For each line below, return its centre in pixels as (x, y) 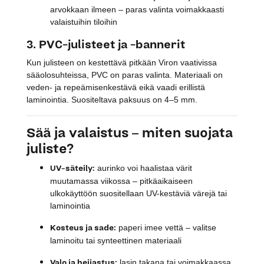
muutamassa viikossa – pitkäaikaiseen (121, 181)
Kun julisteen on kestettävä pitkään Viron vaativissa (122, 62)
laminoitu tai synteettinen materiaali (116, 240)
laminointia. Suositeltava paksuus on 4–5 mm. (112, 99)
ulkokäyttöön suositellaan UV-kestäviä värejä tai (138, 193)
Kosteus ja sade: (83, 228)
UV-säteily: (72, 168)
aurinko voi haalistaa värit (143, 168)
